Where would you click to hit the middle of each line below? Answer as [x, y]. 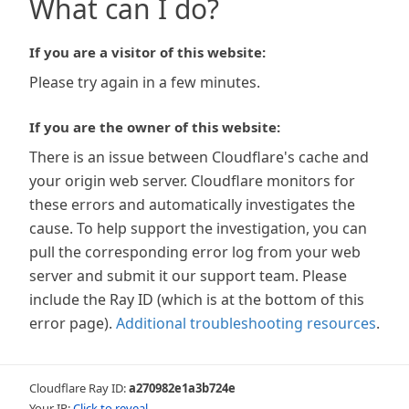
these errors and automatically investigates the [192, 204]
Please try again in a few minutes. [145, 82]
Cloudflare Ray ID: [79, 388]
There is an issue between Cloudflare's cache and [199, 157]
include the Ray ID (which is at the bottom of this [197, 299]
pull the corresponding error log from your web [195, 252]
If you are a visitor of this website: [147, 52]
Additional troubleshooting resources [246, 323]
